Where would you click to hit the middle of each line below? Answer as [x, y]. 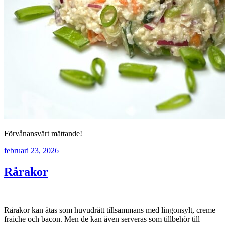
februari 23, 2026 [31, 151]
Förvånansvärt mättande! [43, 134]
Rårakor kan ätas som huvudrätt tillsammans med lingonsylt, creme [110, 210]
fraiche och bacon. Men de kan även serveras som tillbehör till [102, 219]
